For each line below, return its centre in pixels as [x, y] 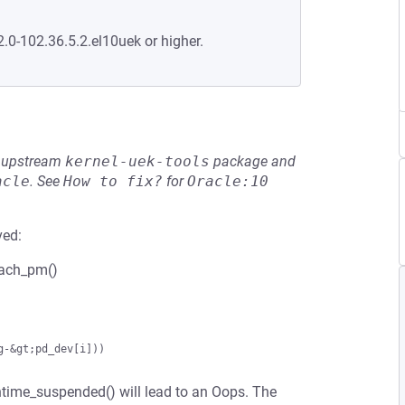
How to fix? [113, 181]
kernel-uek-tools [137, 161]
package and [253, 161]
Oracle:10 [228, 181]
